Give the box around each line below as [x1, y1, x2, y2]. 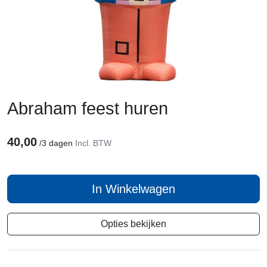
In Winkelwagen [92, 182, 175, 195]
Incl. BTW [75, 138, 111, 148]
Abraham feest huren [7, 98, 168, 118]
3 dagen [42, 138, 75, 148]
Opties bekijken [101, 218, 166, 229]
